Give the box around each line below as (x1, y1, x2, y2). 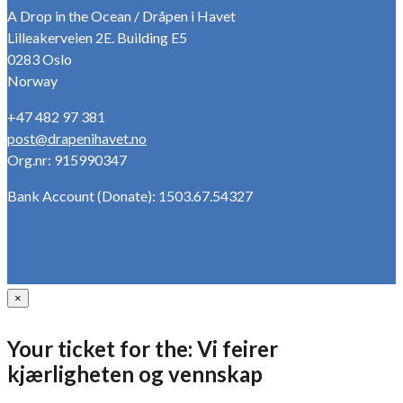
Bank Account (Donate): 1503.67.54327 (7, 186, 253, 204)
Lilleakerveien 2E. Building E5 (7, 28, 187, 46)
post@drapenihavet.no (7, 129, 147, 147)
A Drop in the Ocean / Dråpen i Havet (7, 6, 236, 24)
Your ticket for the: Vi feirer (7, 336, 278, 363)
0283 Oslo (7, 49, 72, 67)
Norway (7, 71, 58, 89)
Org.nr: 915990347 (7, 150, 127, 168)
